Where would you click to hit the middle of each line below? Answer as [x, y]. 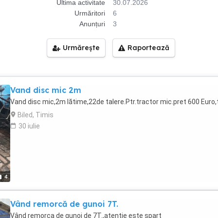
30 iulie [29, 126]
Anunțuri [92, 24]
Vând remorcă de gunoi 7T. [64, 204]
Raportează [148, 48]
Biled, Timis [36, 115]
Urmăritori [90, 13]
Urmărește [81, 48]
